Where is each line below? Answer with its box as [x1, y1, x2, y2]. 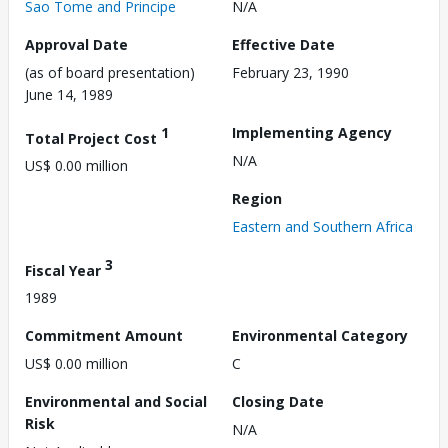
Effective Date [232, 34, 335, 54]
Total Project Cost [25, 128, 161, 148]
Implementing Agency [232, 122, 392, 142]
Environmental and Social [25, 392, 207, 412]
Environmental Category [232, 326, 408, 346]
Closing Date [232, 392, 324, 412]
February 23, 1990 [232, 62, 349, 82]
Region [232, 188, 282, 208]
